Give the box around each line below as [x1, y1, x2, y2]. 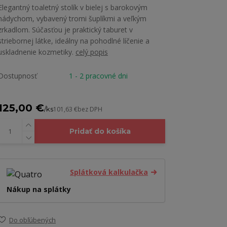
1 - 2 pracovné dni [69, 71, 128, 81]
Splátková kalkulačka [70, 167, 148, 177]
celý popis [75, 47, 108, 57]
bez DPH [78, 105, 102, 114]
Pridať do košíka [69, 127, 131, 136]
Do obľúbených [9, 215, 56, 224]
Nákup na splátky [7, 184, 71, 194]
